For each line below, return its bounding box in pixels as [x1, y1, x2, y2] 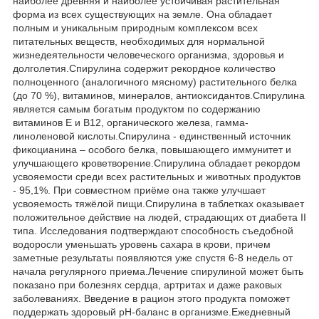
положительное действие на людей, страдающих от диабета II [13, 211, 306, 223]
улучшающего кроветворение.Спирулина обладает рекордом [13, 157, 300, 169]
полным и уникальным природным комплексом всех [13, 21, 258, 33]
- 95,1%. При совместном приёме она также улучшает [13, 184, 266, 196]
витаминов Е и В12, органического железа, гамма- [13, 116, 249, 128]
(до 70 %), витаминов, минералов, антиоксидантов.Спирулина [13, 89, 305, 101]
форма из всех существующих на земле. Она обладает [13, 8, 272, 20]
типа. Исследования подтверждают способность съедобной [13, 224, 293, 236]
